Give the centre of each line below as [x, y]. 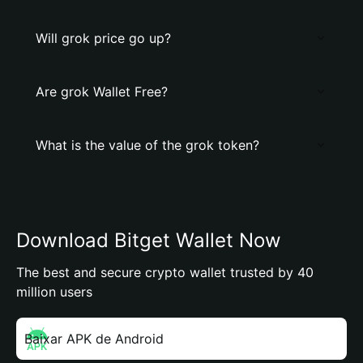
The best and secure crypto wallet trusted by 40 [165, 272]
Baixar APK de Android [94, 339]
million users [54, 292]
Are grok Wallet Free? [102, 92]
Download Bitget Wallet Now [149, 240]
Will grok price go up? [103, 38]
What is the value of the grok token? [147, 145]
